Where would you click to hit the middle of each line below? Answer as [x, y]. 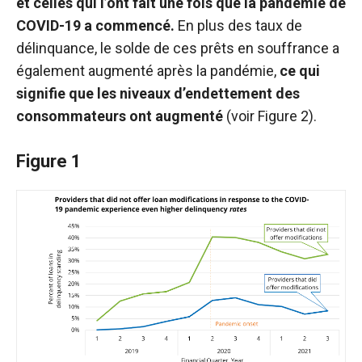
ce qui [300, 71]
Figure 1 [49, 162]
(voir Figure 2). [270, 116]
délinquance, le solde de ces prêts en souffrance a [178, 48]
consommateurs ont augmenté [120, 116]
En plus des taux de [238, 26]
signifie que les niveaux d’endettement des [158, 94]
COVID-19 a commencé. [95, 26]
